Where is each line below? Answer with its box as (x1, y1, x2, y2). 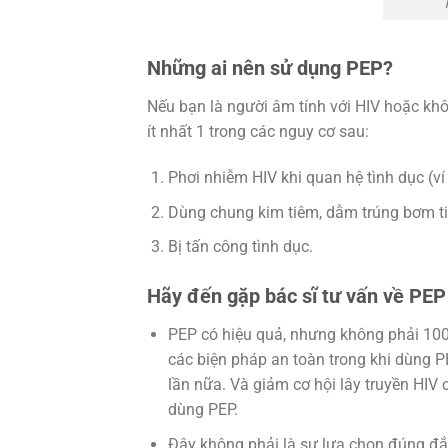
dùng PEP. (167, 400, 238, 420)
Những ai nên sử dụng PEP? (147, 56, 393, 81)
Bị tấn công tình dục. (167, 237, 313, 257)
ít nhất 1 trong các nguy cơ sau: (147, 122, 369, 142)
